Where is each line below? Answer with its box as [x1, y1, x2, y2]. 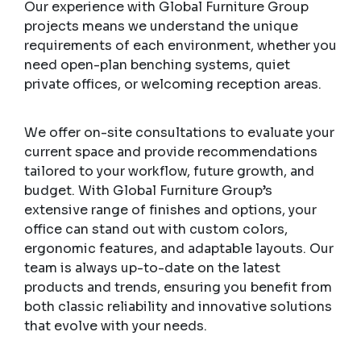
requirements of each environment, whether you [24, 36, 337, 54]
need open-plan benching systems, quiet [24, 56, 290, 73]
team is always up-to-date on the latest [24, 259, 280, 276]
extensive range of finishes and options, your [24, 201, 317, 218]
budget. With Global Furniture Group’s [24, 181, 272, 199]
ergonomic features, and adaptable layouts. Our [24, 239, 334, 257]
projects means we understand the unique [24, 17, 298, 35]
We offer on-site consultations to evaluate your [24, 123, 334, 141]
